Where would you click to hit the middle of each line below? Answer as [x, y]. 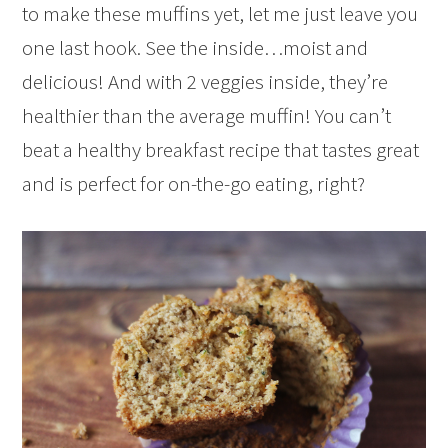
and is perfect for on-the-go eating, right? [194, 183]
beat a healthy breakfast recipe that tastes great [221, 149]
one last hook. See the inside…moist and [195, 47]
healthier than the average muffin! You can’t [207, 115]
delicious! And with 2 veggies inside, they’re [205, 81]
